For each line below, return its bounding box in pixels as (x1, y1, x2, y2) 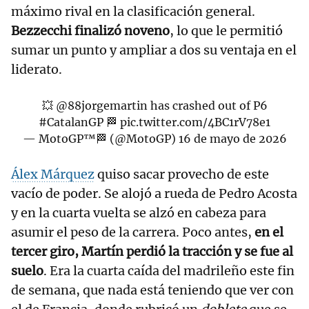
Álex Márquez (11, 166, 94, 183)
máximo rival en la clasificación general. (11, 3, 255, 20)
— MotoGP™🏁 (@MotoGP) (22, 132, 179, 146)
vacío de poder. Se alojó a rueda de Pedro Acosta (11, 186, 297, 202)
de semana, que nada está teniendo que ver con (11, 282, 294, 299)
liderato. (11, 61, 62, 78)
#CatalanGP (39, 115, 103, 130)
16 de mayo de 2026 (178, 132, 287, 146)
